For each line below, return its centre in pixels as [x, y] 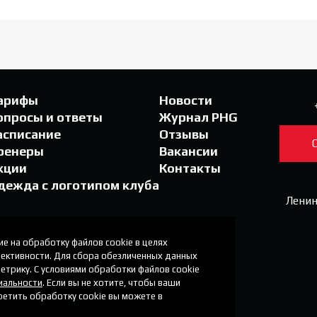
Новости [186, 100]
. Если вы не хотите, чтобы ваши [111, 282]
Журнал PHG [198, 117]
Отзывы [184, 134]
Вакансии [189, 151]
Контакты [190, 168]
